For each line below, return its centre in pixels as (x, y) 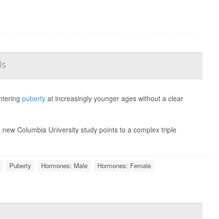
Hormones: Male (64, 165)
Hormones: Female (124, 165)
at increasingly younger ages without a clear (114, 98)
